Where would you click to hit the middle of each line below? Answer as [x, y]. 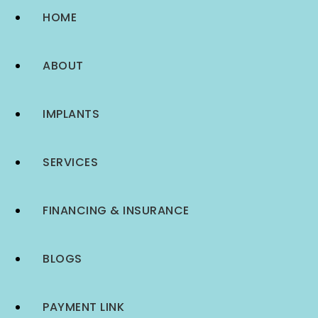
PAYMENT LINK [83, 307]
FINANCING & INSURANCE [116, 210]
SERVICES [70, 162]
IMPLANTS [71, 114]
